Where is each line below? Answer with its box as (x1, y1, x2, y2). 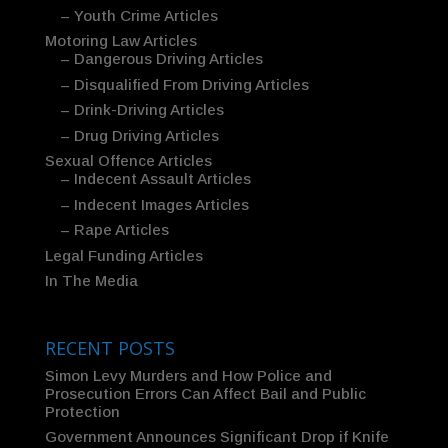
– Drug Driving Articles (59, 126, 219, 144)
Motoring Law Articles (44, 32, 197, 50)
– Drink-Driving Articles (59, 101, 224, 119)
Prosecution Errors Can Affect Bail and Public (44, 384, 366, 402)
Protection (44, 402, 120, 420)
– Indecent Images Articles (59, 195, 249, 213)
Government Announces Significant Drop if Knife (44, 428, 389, 446)
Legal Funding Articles (44, 246, 203, 264)
